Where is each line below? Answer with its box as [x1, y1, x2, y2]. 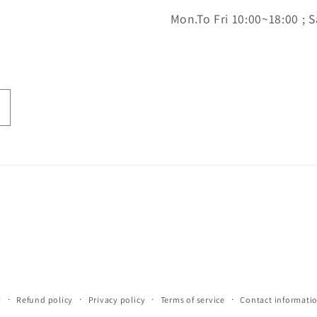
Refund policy [16, 294, 74, 306]
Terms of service [160, 294, 226, 306]
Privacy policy [88, 294, 146, 306]
